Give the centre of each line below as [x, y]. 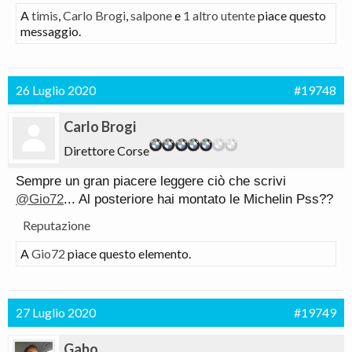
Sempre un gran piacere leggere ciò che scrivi [151, 181]
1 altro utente [219, 15]
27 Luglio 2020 [56, 312]
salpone [151, 15]
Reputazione [57, 225]
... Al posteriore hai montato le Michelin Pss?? [198, 199]
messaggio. [51, 31]
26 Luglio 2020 [56, 90]
